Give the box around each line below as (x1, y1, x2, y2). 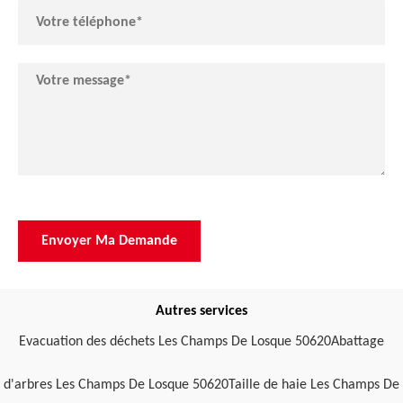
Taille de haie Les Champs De (228, 378, 399, 393)
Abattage (331, 335, 384, 350)
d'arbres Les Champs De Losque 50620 (4, 378, 228, 393)
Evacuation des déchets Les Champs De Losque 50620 (19, 335, 331, 350)
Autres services (156, 304, 247, 319)
